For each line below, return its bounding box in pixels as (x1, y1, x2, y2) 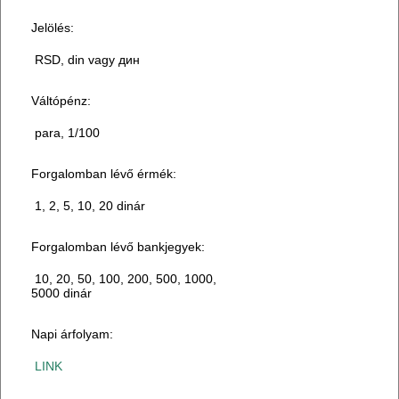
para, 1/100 (31, 126, 101, 141)
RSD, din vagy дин (31, 53, 141, 68)
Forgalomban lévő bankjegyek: (31, 240, 206, 255)
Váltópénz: (31, 94, 92, 109)
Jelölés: (31, 20, 75, 36)
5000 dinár (31, 286, 93, 301)
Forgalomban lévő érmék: (31, 167, 177, 182)
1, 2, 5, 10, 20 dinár (31, 199, 146, 214)
